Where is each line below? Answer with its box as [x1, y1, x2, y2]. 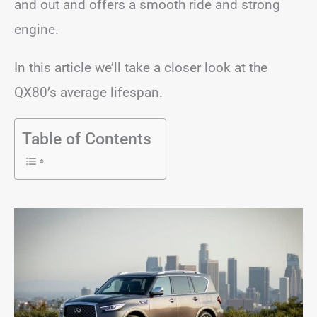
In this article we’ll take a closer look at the [14, 59, 267, 76]
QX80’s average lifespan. [14, 83, 163, 100]
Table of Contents [22, 129, 151, 149]
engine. [14, 21, 59, 38]
